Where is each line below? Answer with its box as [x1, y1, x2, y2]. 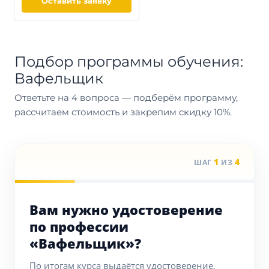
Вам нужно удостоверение [29, 201, 223, 219]
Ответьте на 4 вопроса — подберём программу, [14, 92, 238, 103]
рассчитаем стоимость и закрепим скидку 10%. [14, 106, 232, 118]
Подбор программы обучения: [14, 53, 243, 70]
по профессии [29, 217, 128, 235]
